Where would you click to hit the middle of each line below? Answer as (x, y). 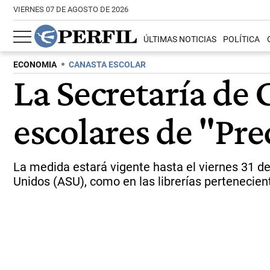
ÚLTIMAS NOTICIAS (180, 40)
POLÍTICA (242, 40)
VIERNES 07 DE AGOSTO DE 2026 (71, 9)
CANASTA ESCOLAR (107, 65)
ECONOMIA (35, 65)
